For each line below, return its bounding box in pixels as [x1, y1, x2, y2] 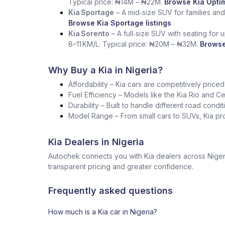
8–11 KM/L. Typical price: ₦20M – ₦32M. [68, 40, 198, 48]
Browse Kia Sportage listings [68, 19, 171, 27]
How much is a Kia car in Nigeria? [48, 207, 157, 216]
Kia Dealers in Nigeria [48, 137, 144, 147]
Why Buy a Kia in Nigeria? [48, 65, 163, 75]
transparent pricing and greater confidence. [48, 162, 193, 171]
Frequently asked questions [48, 185, 173, 196]
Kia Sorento [68, 29, 109, 38]
